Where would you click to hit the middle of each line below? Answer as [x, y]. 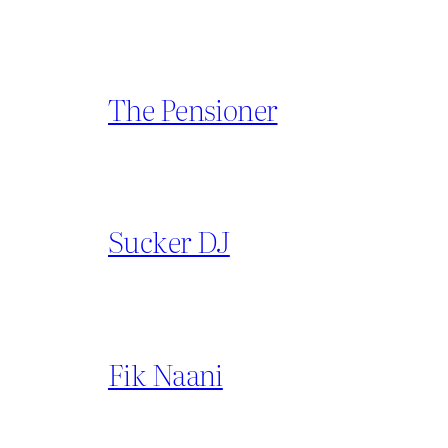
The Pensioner [193, 108]
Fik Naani [165, 373]
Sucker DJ [169, 241]
